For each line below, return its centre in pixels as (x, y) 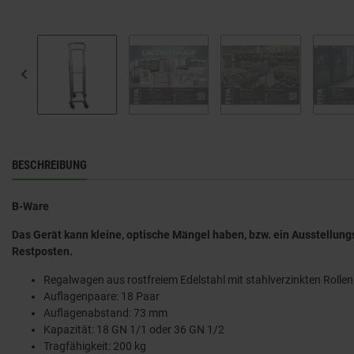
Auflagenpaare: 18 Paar (102, 296)
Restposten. (42, 251)
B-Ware (30, 206)
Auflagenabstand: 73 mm (105, 313)
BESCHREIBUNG (49, 165)
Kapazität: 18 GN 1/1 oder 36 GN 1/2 (134, 329)
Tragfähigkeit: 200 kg (95, 346)
